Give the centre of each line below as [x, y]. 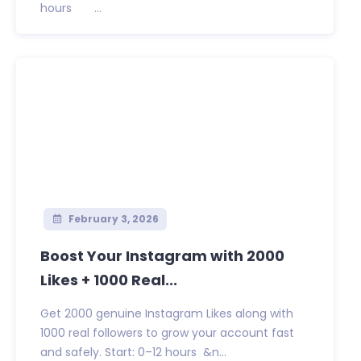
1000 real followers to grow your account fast [167, 333]
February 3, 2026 [112, 219]
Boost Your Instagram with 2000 [162, 256]
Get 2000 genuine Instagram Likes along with [167, 314]
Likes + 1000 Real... [109, 280]
